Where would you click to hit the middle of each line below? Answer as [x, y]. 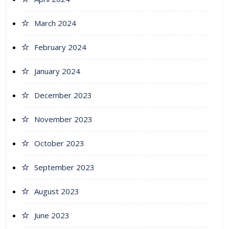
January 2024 [57, 71]
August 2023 [57, 191]
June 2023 [52, 215]
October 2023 [59, 143]
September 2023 [64, 167]
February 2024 [60, 47]
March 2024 [55, 23]
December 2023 [63, 95]
